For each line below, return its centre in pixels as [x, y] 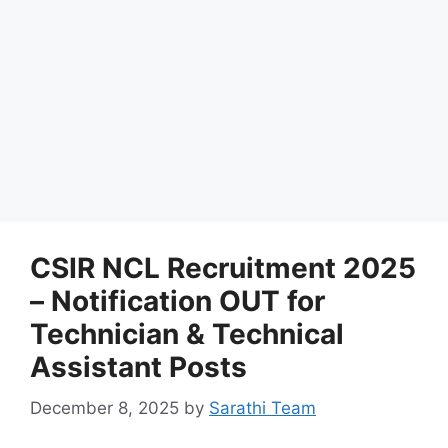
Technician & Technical [187, 334]
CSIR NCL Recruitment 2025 [223, 268]
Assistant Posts [138, 367]
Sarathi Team [262, 407]
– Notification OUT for [177, 301]
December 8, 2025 [104, 407]
